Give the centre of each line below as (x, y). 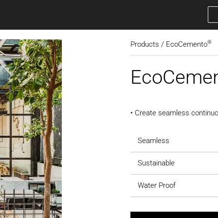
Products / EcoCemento (169, 45)
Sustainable (156, 163)
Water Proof (156, 186)
